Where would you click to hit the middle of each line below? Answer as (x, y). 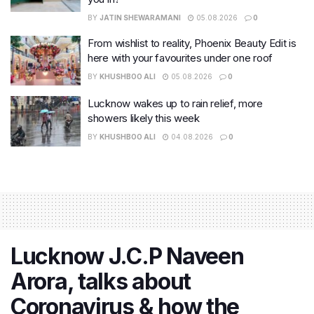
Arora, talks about (101, 281)
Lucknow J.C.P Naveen (127, 256)
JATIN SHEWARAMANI (140, 17)
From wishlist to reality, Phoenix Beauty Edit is (192, 43)
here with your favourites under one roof (180, 57)
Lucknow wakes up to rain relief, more (175, 104)
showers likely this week (144, 118)
